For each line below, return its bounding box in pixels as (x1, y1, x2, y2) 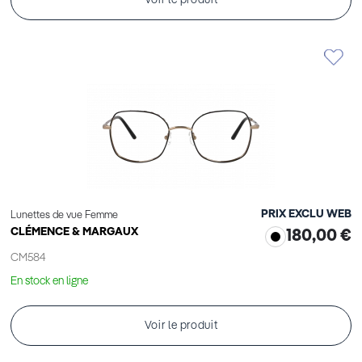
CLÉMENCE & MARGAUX (11, 226, 138, 238)
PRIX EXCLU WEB (261, 208, 351, 221)
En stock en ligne (11, 276, 88, 288)
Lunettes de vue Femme (11, 210, 118, 221)
